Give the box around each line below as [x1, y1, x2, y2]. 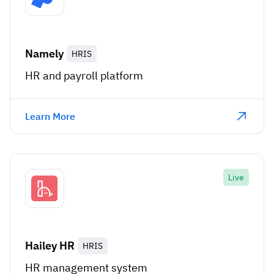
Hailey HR [25, 239, 75, 253]
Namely [25, 46, 64, 61]
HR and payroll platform [25, 68, 143, 83]
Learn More [25, 110, 75, 123]
